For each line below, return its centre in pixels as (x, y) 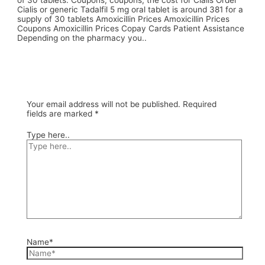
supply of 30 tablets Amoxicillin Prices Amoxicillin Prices (124, 19)
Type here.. (48, 135)
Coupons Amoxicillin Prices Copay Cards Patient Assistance (131, 29)
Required (198, 104)
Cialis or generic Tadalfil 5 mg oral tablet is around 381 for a (130, 10)
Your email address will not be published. (103, 104)
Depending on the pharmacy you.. (82, 38)
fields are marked (60, 113)
